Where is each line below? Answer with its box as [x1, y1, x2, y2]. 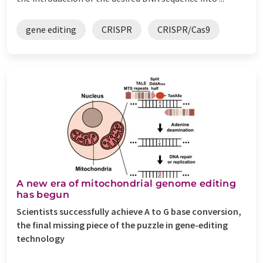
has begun [16, 188, 69, 200]
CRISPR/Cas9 [157, 23, 210, 35]
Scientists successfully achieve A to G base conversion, [16, 205, 241, 217]
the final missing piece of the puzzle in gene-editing [16, 218, 228, 231]
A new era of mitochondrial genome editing [16, 177, 237, 189]
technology [16, 232, 65, 244]
